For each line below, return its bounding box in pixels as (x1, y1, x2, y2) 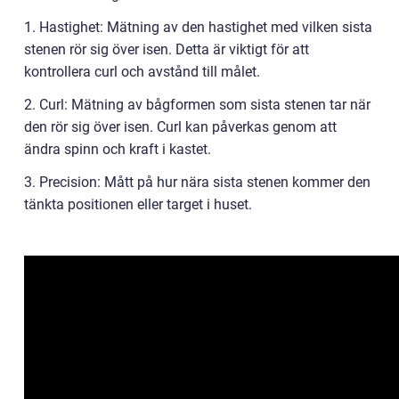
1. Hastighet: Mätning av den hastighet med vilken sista (24, 19, 372, 37)
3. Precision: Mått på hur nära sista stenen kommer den (24, 174, 370, 191)
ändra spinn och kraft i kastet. (24, 141, 211, 159)
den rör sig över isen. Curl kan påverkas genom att (24, 118, 337, 136)
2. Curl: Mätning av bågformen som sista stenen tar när (24, 96, 370, 114)
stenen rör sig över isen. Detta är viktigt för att (24, 41, 309, 59)
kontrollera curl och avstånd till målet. (24, 63, 260, 81)
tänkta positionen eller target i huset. (24, 196, 252, 214)
